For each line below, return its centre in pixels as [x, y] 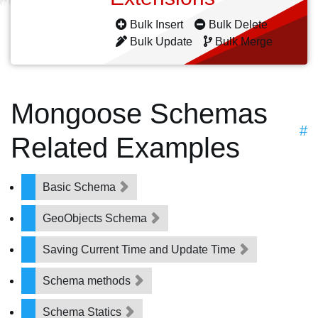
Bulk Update [161, 42]
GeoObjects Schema [96, 218]
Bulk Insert [157, 24]
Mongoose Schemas [139, 114]
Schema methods [88, 281]
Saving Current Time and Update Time [141, 250]
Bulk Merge [244, 42]
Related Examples [125, 148]
